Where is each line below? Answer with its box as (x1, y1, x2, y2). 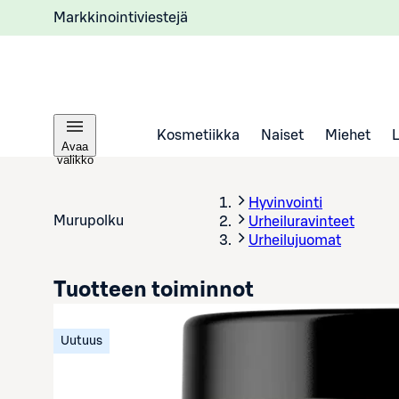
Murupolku (53, 214, 124, 228)
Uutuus (61, 335, 102, 347)
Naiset (261, 127, 304, 142)
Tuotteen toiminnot (53, 280, 254, 301)
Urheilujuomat (248, 233, 341, 248)
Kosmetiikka (157, 127, 240, 142)
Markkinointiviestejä (53, 10, 188, 25)
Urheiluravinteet (248, 215, 354, 229)
